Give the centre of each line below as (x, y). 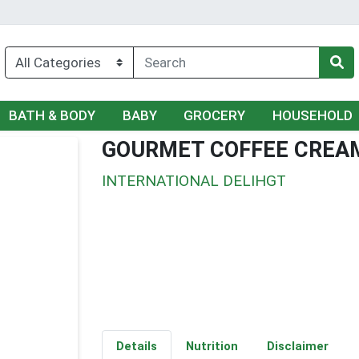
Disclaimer (297, 347)
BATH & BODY (52, 116)
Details (136, 347)
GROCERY (215, 116)
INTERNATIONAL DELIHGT (194, 180)
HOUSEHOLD (313, 116)
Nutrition (212, 347)
